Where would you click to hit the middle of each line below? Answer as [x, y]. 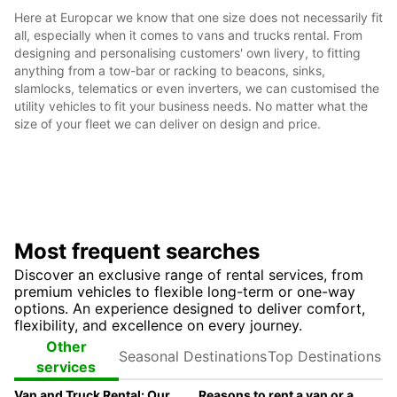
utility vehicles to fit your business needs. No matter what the [191, 105]
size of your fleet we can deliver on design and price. [167, 123]
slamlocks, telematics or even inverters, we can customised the [197, 88]
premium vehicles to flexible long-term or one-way [185, 291]
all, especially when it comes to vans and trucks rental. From [188, 35]
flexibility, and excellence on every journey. [158, 325]
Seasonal [192, 345]
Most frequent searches [137, 251]
